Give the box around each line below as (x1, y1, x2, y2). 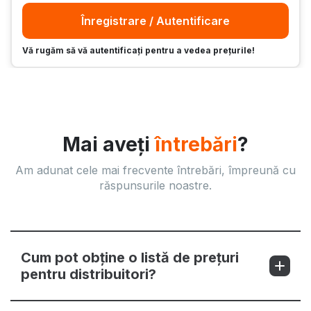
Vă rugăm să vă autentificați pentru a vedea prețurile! (22, 45, 255, 56)
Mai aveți (62, 133, 155, 157)
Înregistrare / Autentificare (81, 14, 230, 28)
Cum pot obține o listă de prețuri (21, 249, 239, 267)
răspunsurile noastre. (99, 178, 212, 193)
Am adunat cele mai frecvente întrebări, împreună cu (15, 163, 296, 178)
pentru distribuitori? (21, 266, 156, 283)
